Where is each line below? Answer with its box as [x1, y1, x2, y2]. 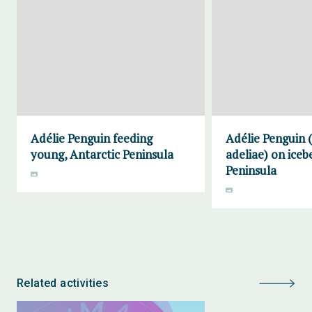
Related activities [17, 276, 109, 290]
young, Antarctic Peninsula [31, 146, 173, 162]
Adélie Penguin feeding [31, 130, 153, 146]
